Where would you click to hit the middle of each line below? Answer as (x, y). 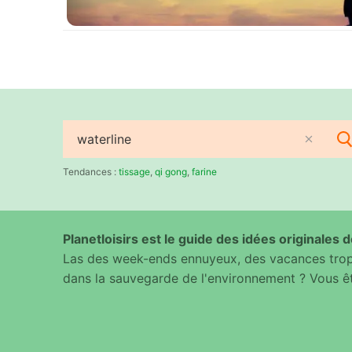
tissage (134, 171)
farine (204, 171)
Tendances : (91, 171)
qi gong (171, 171)
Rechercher (95, 147)
